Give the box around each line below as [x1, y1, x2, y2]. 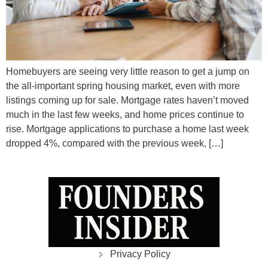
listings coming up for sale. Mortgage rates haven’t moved [6, 95, 249, 105]
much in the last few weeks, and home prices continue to [6, 109, 244, 120]
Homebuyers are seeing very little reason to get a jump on [6, 66, 249, 77]
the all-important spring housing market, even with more [6, 80, 240, 91]
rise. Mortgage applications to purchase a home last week [6, 123, 249, 134]
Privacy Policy [109, 249, 170, 260]
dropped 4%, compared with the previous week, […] [6, 138, 223, 148]
